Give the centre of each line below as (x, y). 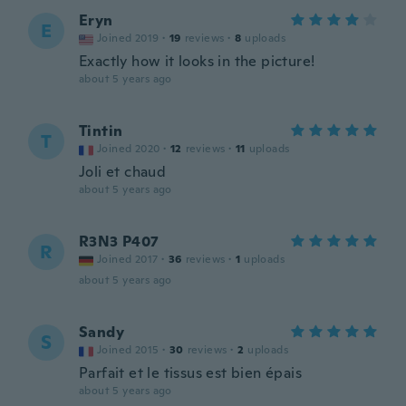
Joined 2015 (128, 350)
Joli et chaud (123, 172)
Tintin (101, 131)
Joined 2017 (128, 259)
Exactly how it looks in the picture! (197, 61)
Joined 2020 (129, 149)
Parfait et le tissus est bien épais (190, 373)
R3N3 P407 (119, 242)
